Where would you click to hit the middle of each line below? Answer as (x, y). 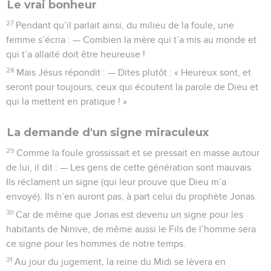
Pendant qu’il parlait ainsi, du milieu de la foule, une (125, 25)
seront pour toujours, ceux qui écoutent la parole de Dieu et (132, 87)
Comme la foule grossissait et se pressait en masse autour (138, 153)
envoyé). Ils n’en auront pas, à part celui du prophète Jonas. (132, 196)
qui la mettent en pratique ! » (67, 101)
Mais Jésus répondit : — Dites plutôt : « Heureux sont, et (134, 72)
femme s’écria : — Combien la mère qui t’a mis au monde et (131, 40)
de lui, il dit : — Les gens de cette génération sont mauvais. (130, 167)
